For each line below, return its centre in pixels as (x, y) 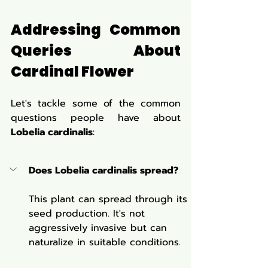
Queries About (96, 50)
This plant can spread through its (110, 199)
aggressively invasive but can (100, 228)
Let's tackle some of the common (96, 103)
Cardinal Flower (72, 71)
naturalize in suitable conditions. (105, 242)
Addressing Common (96, 29)
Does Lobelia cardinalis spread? (103, 170)
